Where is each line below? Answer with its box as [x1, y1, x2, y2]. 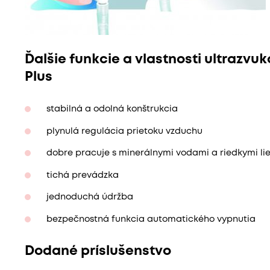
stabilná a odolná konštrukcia [46, 105, 178, 114]
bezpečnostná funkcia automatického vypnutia [46, 215, 256, 224]
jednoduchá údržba [46, 193, 133, 202]
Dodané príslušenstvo [24, 245, 171, 257]
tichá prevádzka [46, 171, 119, 180]
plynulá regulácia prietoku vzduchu [46, 127, 202, 136]
